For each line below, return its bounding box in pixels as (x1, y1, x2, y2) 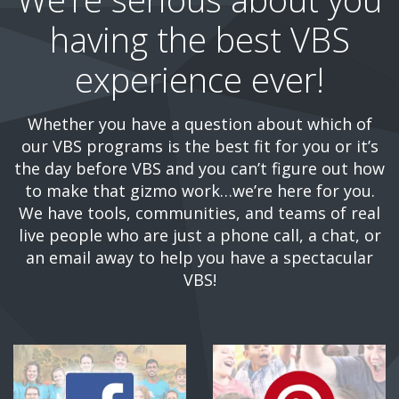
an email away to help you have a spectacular (26, 247, 373, 268)
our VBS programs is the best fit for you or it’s (20, 135, 379, 157)
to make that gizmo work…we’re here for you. (24, 180, 375, 201)
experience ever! (75, 56, 324, 102)
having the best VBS (49, 16, 350, 62)
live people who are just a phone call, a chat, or (18, 224, 381, 246)
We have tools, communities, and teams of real (19, 202, 380, 224)
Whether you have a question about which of (27, 113, 372, 134)
